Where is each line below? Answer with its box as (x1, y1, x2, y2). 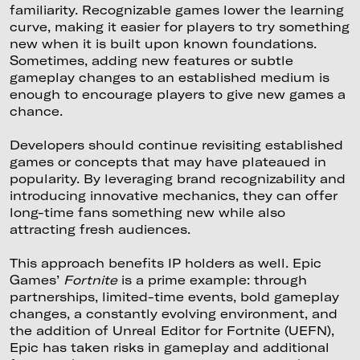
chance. (9, 103, 63, 118)
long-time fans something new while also (9, 204, 285, 219)
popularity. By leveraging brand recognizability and (9, 170, 346, 186)
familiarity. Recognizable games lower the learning (9, 2, 344, 17)
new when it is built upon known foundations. (9, 35, 317, 51)
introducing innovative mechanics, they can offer (9, 187, 337, 202)
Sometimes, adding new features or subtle (9, 52, 293, 67)
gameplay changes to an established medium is (9, 69, 329, 84)
